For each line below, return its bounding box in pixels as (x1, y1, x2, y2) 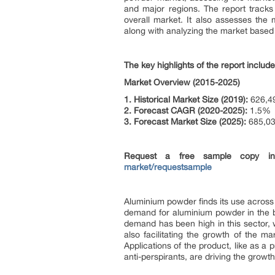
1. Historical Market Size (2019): (124, 95, 248, 104)
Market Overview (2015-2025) (124, 77, 240, 87)
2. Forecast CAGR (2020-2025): (124, 106, 247, 115)
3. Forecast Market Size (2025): (124, 117, 246, 126)
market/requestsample (124, 162, 212, 172)
